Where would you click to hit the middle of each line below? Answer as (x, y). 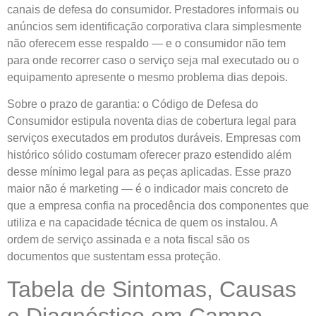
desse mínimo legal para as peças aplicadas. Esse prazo (149, 172)
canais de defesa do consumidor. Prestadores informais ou (153, 9)
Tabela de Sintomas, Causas (152, 289)
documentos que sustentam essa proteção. (114, 257)
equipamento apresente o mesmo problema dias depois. (147, 77)
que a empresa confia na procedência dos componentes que (158, 206)
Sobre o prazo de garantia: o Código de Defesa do (133, 104)
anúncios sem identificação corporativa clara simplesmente (154, 26)
